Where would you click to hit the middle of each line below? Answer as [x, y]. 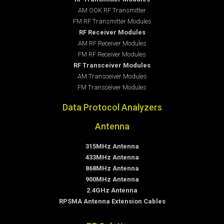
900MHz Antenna [112, 179]
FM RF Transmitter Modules [112, 21]
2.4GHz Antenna [112, 190]
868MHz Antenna [112, 168]
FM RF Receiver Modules [112, 54]
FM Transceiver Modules [112, 87]
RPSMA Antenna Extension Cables [112, 201]
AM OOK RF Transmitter [112, 10]
